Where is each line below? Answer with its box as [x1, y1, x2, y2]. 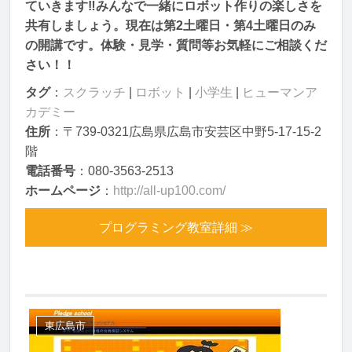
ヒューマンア [242, 86, 317, 99]
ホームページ [25, 184, 101, 197]
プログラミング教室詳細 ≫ [99, 221, 253, 234]
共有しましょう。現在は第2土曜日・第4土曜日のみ [25, 19, 316, 32]
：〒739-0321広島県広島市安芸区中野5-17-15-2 [50, 125, 321, 138]
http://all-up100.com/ [113, 184, 225, 197]
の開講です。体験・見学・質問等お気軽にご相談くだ [25, 38, 327, 52]
